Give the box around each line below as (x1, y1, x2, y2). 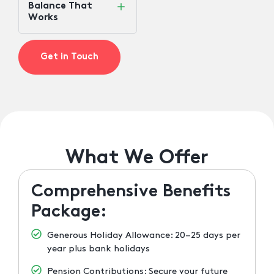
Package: (31, 204, 107, 221)
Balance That (28, 2, 92, 11)
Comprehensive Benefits (31, 184, 231, 201)
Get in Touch (40, 53, 98, 62)
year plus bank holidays (47, 245, 150, 253)
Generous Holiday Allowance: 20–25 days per (47, 231, 241, 240)
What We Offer (65, 149, 209, 168)
